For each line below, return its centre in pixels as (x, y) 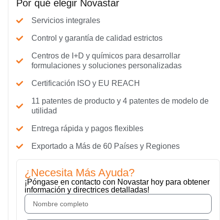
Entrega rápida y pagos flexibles (87, 129)
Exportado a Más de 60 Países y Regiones (105, 146)
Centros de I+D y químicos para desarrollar (106, 56)
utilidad (44, 111)
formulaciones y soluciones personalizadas (106, 66)
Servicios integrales (66, 21)
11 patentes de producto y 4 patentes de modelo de (120, 101)
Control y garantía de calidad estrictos (97, 38)
